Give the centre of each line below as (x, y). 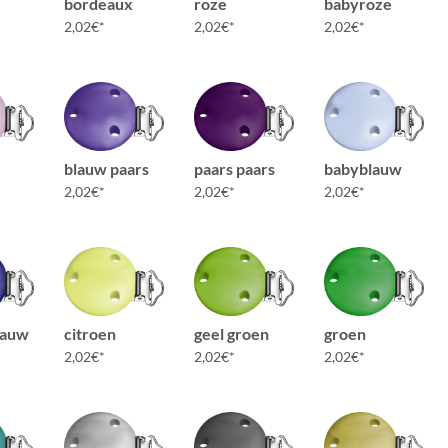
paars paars (234, 169)
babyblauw (363, 169)
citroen (90, 334)
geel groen (231, 334)
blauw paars (106, 169)
